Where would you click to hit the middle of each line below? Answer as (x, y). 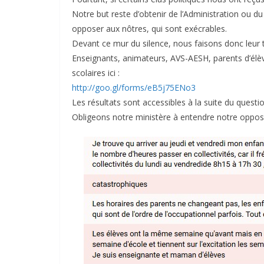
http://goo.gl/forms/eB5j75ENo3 (134, 88)
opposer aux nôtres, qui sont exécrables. (149, 29)
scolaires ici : (96, 73)
